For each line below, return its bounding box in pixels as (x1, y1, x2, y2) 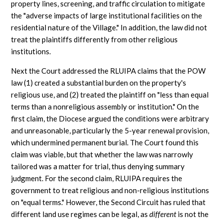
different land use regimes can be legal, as (11, 210, 150, 219)
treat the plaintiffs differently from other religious (11, 35, 178, 44)
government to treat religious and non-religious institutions (11, 186, 210, 195)
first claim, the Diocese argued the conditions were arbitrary (11, 114, 210, 123)
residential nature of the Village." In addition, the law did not (11, 23, 208, 32)
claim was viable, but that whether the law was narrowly (11, 150, 194, 159)
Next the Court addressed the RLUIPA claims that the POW (11, 66, 206, 75)
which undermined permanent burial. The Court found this (11, 138, 199, 147)
